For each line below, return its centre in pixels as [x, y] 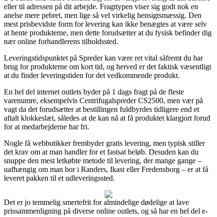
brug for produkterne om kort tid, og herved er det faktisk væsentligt [108, 66]
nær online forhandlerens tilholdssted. [61, 41]
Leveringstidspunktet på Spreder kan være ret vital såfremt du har [103, 58]
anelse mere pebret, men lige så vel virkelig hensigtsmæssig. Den [103, 15]
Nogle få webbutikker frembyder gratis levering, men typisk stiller [104, 143]
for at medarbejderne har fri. [46, 126]
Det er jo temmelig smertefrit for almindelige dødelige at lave [96, 202]
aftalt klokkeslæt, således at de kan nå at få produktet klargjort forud [107, 118]
